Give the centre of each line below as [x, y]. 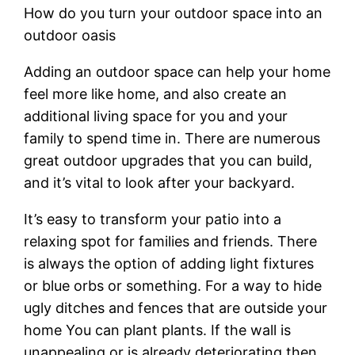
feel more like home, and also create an [156, 94]
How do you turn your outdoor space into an [174, 13]
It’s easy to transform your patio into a [153, 219]
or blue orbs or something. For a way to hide [173, 285]
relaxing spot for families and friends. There [171, 241]
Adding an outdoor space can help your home [177, 71]
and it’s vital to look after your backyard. [160, 182]
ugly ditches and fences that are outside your [176, 307]
